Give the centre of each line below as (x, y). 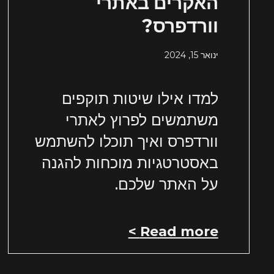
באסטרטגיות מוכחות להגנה (130, 163)
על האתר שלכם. (166, 184)
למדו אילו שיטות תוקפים (140, 99)
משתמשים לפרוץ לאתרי (142, 120)
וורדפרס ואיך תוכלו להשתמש (126, 142)
